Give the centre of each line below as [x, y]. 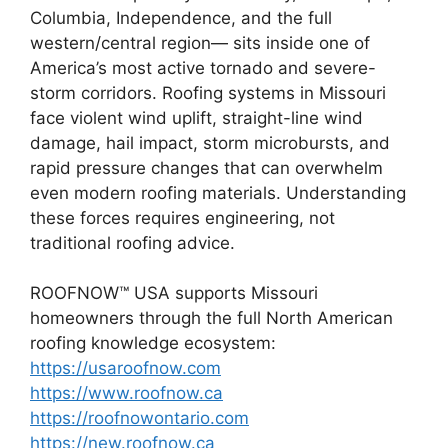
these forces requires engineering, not [182, 217]
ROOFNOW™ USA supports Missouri [174, 293]
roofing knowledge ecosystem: [153, 343]
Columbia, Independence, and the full [181, 17]
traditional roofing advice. [132, 242]
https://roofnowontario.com [139, 418]
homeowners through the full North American [211, 318]
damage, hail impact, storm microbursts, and [210, 142]
